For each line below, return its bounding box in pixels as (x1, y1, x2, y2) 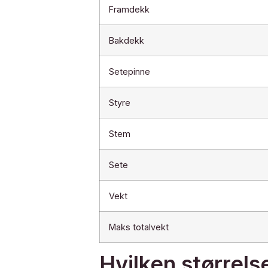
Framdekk (108, 4, 150, 14)
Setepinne (108, 66, 150, 77)
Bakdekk (108, 35, 144, 45)
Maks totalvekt (108, 221, 169, 232)
